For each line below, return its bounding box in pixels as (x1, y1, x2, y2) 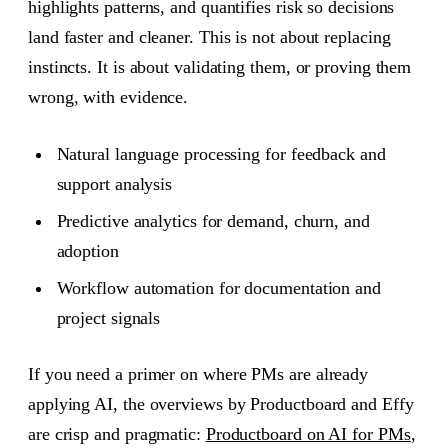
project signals (56, 307, 161, 328)
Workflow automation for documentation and (56, 277, 381, 298)
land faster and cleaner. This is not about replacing (28, 27, 391, 48)
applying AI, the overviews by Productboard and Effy (28, 393, 414, 414)
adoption (56, 240, 119, 261)
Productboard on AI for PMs (205, 423, 411, 444)
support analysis (56, 173, 173, 194)
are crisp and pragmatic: (28, 423, 206, 444)
